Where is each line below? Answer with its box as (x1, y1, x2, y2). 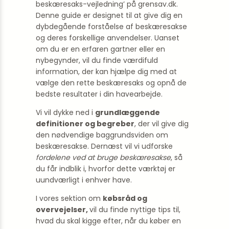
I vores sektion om (36, 193, 103, 203)
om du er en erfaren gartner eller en (36, 44, 165, 54)
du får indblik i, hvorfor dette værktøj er (36, 164, 175, 174)
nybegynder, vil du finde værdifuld (36, 55, 158, 65)
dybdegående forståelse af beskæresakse (36, 21, 187, 32)
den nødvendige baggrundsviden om (36, 130, 168, 140)
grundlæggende (95, 107, 160, 118)
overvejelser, (36, 204, 89, 215)
